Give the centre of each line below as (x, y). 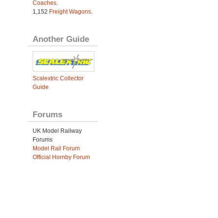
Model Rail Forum (56, 149)
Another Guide (61, 39)
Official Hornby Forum (61, 157)
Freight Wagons (70, 12)
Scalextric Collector (58, 79)
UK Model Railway (57, 131)
